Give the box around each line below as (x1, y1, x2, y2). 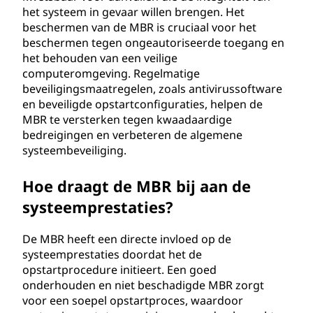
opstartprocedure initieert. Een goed (22, 262, 217, 277)
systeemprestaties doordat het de (22, 247, 202, 262)
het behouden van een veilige (22, 50, 177, 66)
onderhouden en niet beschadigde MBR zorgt (22, 277, 264, 293)
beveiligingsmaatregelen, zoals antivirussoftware (22, 81, 282, 96)
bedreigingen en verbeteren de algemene (22, 127, 242, 143)
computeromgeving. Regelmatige (22, 66, 200, 81)
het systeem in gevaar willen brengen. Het (22, 4, 245, 20)
